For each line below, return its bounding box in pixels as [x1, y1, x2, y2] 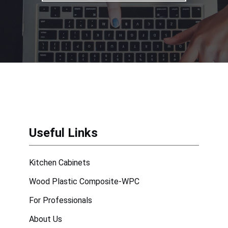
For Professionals [29, 195, 93, 205]
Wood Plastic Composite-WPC [29, 176, 140, 186]
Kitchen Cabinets [29, 157, 91, 167]
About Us [29, 214, 63, 224]
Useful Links [29, 125, 98, 140]
